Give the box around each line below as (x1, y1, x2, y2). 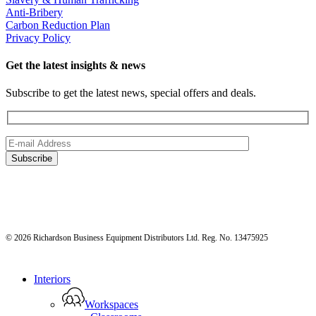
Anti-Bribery (6, 6, 63, 18)
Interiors (34, 272, 71, 285)
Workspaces (85, 298, 138, 310)
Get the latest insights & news (6, 59, 145, 71)
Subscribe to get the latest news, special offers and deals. (6, 87, 256, 99)
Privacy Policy (6, 31, 71, 44)
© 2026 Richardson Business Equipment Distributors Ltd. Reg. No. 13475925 (6, 232, 268, 243)
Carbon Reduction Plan (6, 18, 110, 31)
